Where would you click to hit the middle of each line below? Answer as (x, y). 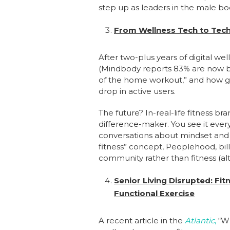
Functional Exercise (154, 193)
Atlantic (200, 221)
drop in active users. (137, 91)
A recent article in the (142, 221)
